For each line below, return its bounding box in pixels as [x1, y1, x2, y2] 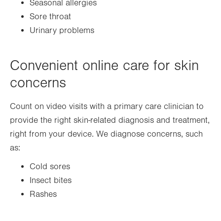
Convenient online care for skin [10, 57, 199, 74]
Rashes [30, 189, 57, 199]
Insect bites [30, 176, 72, 185]
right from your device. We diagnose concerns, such [10, 129, 203, 139]
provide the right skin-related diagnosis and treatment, [10, 115, 210, 125]
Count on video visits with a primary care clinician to [10, 102, 204, 111]
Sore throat [30, 12, 71, 22]
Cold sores [30, 162, 70, 172]
